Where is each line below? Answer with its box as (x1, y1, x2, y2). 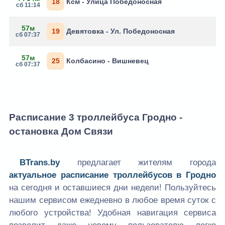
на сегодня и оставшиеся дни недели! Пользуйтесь (9, 183, 216, 193)
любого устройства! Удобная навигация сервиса (9, 208, 216, 218)
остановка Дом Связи (9, 126, 113, 137)
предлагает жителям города (60, 158, 216, 168)
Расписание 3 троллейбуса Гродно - (9, 111, 182, 123)
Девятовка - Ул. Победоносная (66, 27, 175, 36)
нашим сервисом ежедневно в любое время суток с (9, 195, 216, 205)
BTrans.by (20, 158, 60, 168)
